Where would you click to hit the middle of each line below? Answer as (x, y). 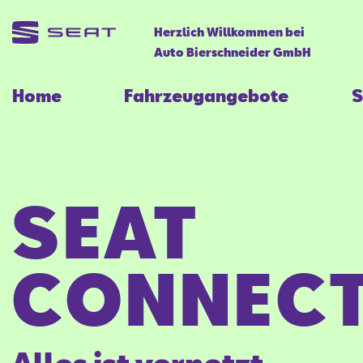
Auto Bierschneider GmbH (232, 53)
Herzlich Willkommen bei (229, 32)
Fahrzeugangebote (207, 95)
